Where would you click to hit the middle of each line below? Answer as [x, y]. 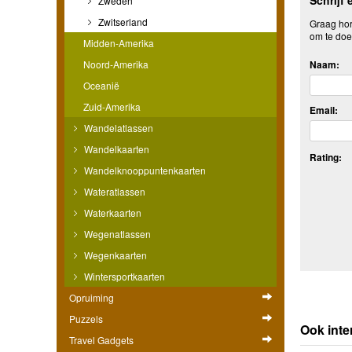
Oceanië [101, 85]
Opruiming [92, 297]
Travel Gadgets [101, 339]
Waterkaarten [112, 212]
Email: [324, 110]
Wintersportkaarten [123, 276]
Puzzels [86, 318]
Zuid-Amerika [112, 106]
